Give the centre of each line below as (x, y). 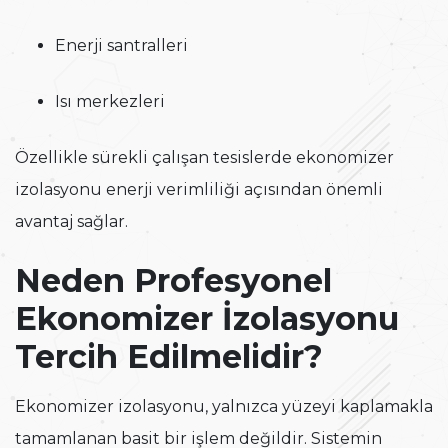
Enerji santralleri (121, 46)
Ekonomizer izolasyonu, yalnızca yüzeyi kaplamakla (224, 407)
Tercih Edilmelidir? (169, 357)
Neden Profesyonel (173, 281)
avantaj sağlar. (71, 222)
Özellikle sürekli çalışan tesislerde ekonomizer (204, 158)
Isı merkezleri (110, 102)
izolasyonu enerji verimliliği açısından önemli (199, 190)
